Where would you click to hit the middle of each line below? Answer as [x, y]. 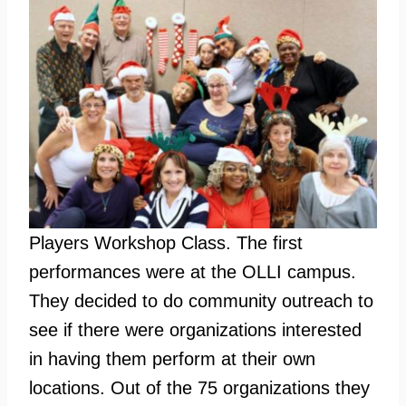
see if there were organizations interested [195, 330]
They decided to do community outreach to [201, 301]
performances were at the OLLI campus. [193, 272]
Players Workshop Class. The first [166, 243]
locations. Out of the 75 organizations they [199, 388]
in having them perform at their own [172, 359]
